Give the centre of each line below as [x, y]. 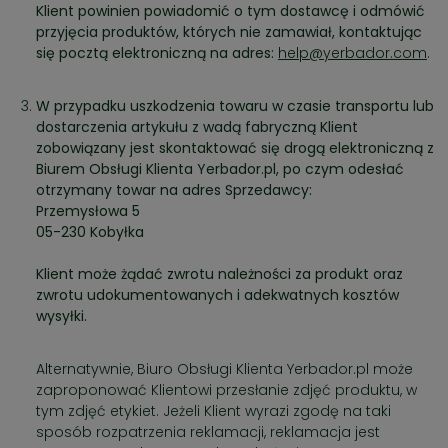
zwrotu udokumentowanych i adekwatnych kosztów [217, 295]
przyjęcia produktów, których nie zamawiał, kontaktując [229, 32]
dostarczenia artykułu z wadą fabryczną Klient [197, 127]
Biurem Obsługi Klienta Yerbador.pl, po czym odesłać [220, 169]
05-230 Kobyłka [90, 232]
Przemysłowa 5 [90, 211]
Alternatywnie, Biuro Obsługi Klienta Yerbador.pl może [224, 369]
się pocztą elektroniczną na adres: [157, 53]
